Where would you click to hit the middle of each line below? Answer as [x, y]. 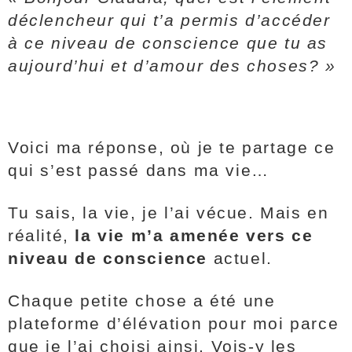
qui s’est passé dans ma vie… [139, 170]
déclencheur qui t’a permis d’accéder [169, 20]
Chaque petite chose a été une [142, 301]
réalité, [42, 235]
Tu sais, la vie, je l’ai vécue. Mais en [169, 213]
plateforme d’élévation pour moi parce [174, 323]
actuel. [243, 258]
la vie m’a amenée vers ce [194, 235]
